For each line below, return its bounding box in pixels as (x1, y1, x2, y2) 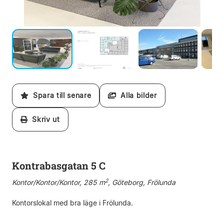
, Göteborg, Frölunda (108, 178, 175, 186)
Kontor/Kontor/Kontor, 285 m (12, 178, 105, 186)
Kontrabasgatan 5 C (12, 159, 105, 172)
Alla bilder (115, 91, 157, 99)
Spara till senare (28, 91, 91, 99)
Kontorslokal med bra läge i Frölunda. (12, 198, 133, 207)
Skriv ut (27, 115, 60, 123)
